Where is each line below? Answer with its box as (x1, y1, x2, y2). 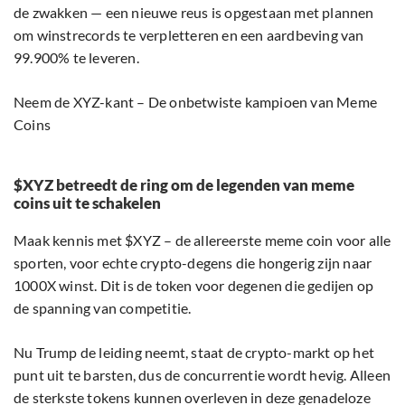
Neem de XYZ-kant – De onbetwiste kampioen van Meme (14, 93, 378, 111)
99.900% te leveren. (14, 49, 139, 67)
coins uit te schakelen (14, 193, 161, 213)
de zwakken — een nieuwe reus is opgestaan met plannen (14, 4, 374, 22)
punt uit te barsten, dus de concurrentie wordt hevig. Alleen (14, 366, 391, 384)
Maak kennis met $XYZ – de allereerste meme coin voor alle (14, 231, 391, 250)
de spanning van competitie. (14, 299, 192, 317)
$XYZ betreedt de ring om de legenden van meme (14, 175, 354, 195)
